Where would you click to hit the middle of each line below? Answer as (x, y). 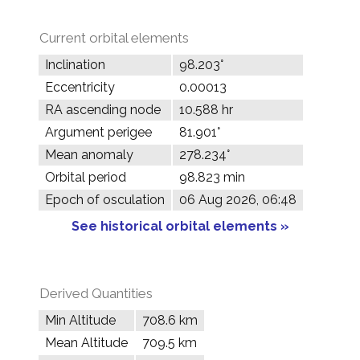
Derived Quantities (96, 293)
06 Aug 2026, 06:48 (238, 200)
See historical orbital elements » (180, 226)
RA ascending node (103, 110)
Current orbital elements (114, 38)
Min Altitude (80, 320)
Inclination (75, 65)
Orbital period (86, 177)
